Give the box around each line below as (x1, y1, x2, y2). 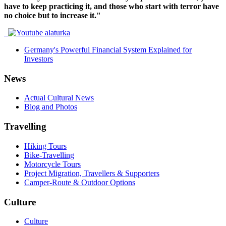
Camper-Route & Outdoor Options (24, 178, 135, 187)
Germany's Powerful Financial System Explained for (24, 45, 192, 54)
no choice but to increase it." (4, 11, 101, 20)
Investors (24, 54, 53, 63)
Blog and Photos (24, 102, 77, 111)
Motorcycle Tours (24, 159, 81, 168)
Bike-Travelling (24, 150, 74, 159)
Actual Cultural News (24, 93, 94, 102)
